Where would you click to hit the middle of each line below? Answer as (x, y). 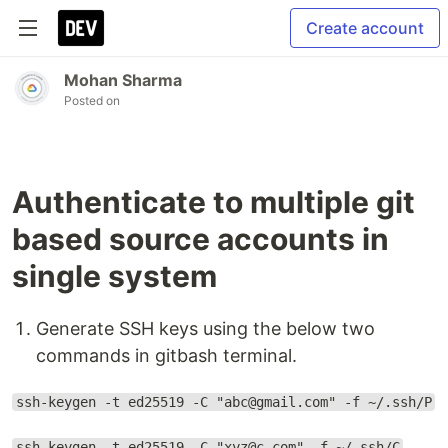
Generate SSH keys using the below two (205, 328)
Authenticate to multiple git (213, 202)
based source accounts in (200, 239)
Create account (365, 28)
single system (114, 276)
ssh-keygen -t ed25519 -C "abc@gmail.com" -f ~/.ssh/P (223, 402)
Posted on (92, 100)
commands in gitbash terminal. (166, 355)
